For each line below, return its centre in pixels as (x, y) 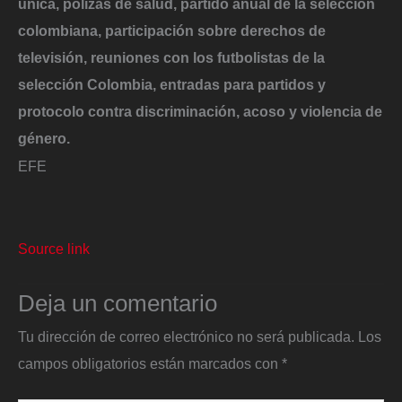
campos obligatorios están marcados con (150, 364)
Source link (54, 248)
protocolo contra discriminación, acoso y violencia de (200, 111)
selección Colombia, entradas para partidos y (172, 84)
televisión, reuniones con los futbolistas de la (171, 57)
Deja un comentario (118, 304)
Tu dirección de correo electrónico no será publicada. (186, 337)
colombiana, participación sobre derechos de (172, 30)
